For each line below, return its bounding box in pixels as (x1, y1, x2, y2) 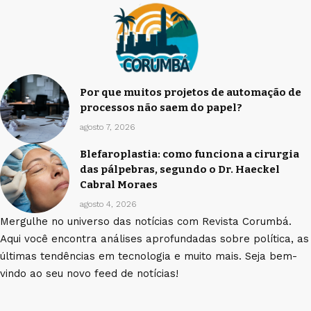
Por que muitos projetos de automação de (80, 85, 301, 99)
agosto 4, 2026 (80, 199, 136, 209)
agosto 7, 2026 (80, 121, 135, 132)
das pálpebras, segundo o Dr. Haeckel (80, 162, 280, 176)
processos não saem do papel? (80, 101, 242, 114)
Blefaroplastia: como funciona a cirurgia (80, 147, 299, 160)
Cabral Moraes (80, 178, 158, 191)
